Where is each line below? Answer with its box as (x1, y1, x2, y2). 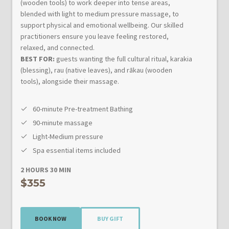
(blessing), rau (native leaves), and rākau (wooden (20, 65, 172, 75)
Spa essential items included (33, 146, 121, 155)
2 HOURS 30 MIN (20, 165, 71, 174)
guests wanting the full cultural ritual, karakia (55, 54, 192, 63)
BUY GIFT (97, 214, 123, 222)
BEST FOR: (20, 54, 55, 63)
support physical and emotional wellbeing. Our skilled (20, 20, 184, 30)
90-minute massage (33, 118, 93, 127)
